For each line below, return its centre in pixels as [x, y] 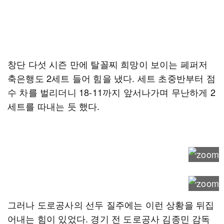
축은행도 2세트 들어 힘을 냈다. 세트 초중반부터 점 [111, 78]
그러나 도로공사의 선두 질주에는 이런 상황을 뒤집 [111, 204]
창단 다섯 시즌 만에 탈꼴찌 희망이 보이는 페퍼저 [108, 64]
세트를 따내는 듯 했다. [54, 106]
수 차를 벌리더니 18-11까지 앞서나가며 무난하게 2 [111, 92]
